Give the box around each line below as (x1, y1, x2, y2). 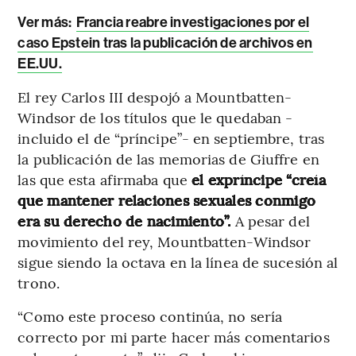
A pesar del (230, 210, 310, 230)
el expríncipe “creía (192, 168, 326, 189)
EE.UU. (17, 54, 62, 72)
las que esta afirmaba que (17, 168, 192, 189)
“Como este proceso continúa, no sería (17, 305, 283, 326)
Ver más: (17, 13, 75, 31)
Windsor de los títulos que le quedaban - (17, 106, 293, 127)
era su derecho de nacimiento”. (17, 210, 231, 230)
